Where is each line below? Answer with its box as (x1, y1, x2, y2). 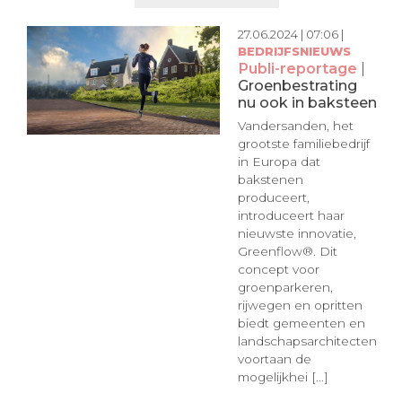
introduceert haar (237, 208, 345, 223)
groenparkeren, (237, 280, 333, 295)
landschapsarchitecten (237, 334, 377, 349)
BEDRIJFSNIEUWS (237, 43, 351, 58)
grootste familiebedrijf (237, 136, 370, 152)
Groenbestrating (237, 75, 357, 94)
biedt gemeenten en (237, 316, 365, 331)
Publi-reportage (237, 58, 357, 77)
